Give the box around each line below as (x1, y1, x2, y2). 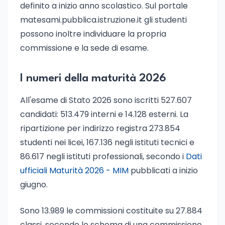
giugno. (20, 179, 48, 190)
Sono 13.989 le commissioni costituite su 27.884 (20, 205, 202, 216)
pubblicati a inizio (129, 165, 198, 176)
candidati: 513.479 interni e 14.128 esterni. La (20, 108, 188, 120)
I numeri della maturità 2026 (20, 73, 166, 84)
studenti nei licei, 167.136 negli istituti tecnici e (20, 137, 194, 148)
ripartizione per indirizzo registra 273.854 (20, 123, 180, 134)
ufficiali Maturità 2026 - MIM (20, 165, 129, 176)
